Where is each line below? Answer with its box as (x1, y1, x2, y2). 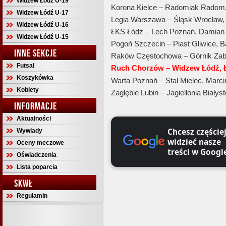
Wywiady (17, 127, 42, 134)
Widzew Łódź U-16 (17, 21, 69, 28)
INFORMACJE (14, 100, 57, 111)
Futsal (17, 62, 34, 69)
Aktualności (17, 115, 51, 122)
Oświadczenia (17, 151, 56, 158)
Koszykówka (17, 74, 53, 81)
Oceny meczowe (17, 139, 64, 146)
